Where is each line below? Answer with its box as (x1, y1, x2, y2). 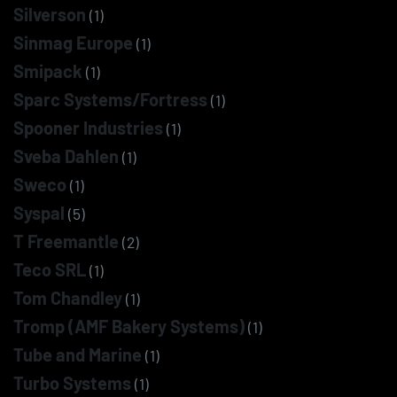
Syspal (13, 202, 65, 223)
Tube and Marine (13, 344, 142, 365)
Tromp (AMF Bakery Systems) (13, 315, 245, 337)
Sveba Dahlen (13, 145, 119, 167)
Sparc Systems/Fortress (13, 89, 207, 110)
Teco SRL (13, 259, 86, 280)
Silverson (13, 4, 86, 25)
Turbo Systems (13, 372, 131, 393)
